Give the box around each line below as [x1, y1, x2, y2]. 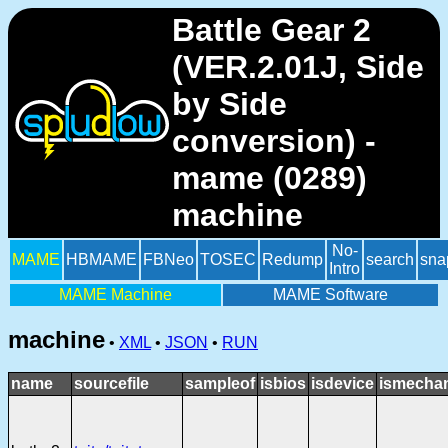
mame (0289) [172, 160, 367, 196]
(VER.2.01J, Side [172, 49, 424, 85]
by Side [172, 86, 287, 122]
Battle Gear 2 [172, 12, 371, 48]
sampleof [185, 375, 255, 392]
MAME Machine [59, 286, 172, 303]
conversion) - [172, 123, 376, 159]
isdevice [311, 375, 374, 392]
